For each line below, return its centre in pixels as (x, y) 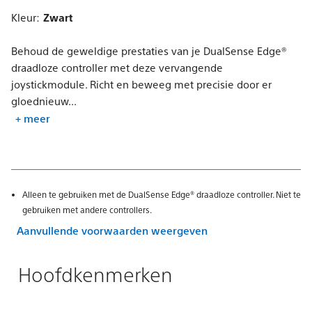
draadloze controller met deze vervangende (117, 67)
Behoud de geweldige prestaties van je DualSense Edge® (149, 50)
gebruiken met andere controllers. (87, 210)
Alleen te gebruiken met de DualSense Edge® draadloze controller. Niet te (162, 194)
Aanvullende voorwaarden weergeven (112, 230)
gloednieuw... (44, 101)
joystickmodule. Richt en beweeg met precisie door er (141, 84)
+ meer (33, 118)
